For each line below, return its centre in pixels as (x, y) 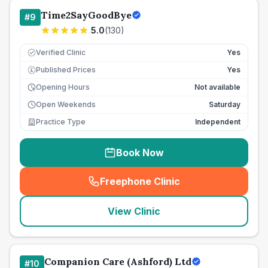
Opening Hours (63, 87)
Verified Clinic (61, 52)
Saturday (225, 104)
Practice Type (61, 122)
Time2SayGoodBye (86, 15)
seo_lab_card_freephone (196, 188)
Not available (217, 87)
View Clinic (134, 211)
